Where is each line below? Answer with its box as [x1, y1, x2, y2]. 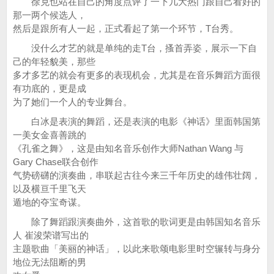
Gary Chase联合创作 [13, 157, 98, 167]
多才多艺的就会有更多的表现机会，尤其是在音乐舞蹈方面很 [13, 70, 261, 80]
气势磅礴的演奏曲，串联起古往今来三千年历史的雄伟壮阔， [13, 170, 261, 180]
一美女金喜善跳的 [13, 130, 86, 140]
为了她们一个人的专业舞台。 [13, 97, 132, 107]
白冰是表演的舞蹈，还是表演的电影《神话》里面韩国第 [13, 116, 261, 127]
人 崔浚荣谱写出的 [13, 230, 89, 240]
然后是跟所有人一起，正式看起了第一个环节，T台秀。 [13, 23, 239, 34]
